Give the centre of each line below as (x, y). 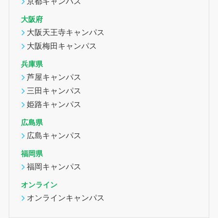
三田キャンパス (54, 90)
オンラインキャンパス (66, 198)
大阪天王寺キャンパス (66, 32)
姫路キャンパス (54, 104)
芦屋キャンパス (54, 77)
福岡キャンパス (54, 167)
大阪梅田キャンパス (62, 45)
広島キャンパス (54, 136)
